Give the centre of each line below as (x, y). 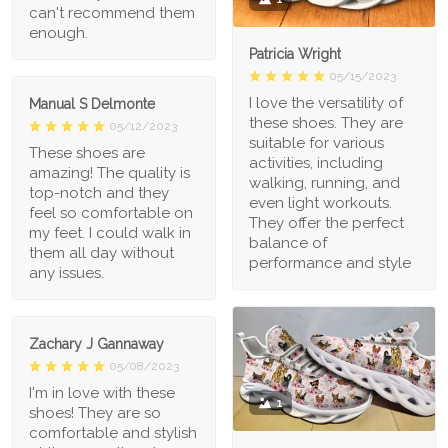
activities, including (316, 162)
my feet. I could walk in (110, 233)
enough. (58, 33)
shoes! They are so (95, 413)
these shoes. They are (326, 122)
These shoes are (87, 153)
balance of (288, 242)
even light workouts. (320, 202)
